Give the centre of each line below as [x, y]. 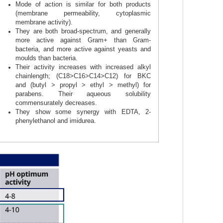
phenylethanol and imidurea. [56, 121]
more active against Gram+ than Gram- [83, 40]
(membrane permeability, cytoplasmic [83, 13]
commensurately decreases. [56, 103]
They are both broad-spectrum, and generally [83, 31]
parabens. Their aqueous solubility [83, 94]
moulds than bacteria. [47, 58]
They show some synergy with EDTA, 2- [83, 112]
